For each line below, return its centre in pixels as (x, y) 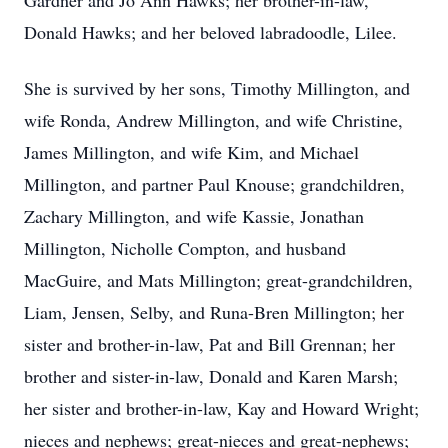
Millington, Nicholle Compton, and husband (185, 248)
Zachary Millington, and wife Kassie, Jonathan (194, 216)
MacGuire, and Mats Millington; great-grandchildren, (218, 280)
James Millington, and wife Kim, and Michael (191, 152)
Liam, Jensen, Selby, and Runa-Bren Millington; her (214, 312)
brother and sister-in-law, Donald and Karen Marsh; (211, 376)
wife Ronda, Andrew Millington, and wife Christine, (213, 120)
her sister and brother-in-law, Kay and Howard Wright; (221, 408)
